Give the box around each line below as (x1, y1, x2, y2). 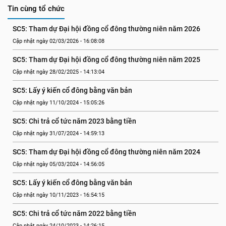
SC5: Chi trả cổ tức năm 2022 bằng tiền (13, 209, 136, 217)
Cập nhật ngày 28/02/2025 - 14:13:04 (13, 69, 104, 75)
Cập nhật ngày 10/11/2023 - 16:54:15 (13, 192, 104, 198)
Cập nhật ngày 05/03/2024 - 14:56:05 (13, 161, 104, 167)
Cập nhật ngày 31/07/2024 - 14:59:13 (13, 130, 104, 137)
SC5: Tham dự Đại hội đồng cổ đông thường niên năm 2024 (13, 148, 200, 156)
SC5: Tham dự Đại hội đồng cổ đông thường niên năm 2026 (13, 25, 200, 33)
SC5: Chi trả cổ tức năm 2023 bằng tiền (13, 117, 136, 125)
